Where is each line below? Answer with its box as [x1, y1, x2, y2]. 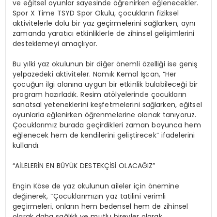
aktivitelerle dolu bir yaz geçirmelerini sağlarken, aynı [13, 18, 196, 29]
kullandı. [13, 140, 40, 151]
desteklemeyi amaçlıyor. [13, 39, 98, 49]
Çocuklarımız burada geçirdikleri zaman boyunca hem [13, 120, 201, 130]
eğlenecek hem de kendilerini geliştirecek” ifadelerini [13, 130, 195, 140]
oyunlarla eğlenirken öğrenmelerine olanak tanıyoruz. [13, 110, 197, 120]
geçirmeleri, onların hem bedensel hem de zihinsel [13, 201, 188, 212]
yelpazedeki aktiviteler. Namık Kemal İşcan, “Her [13, 69, 177, 79]
